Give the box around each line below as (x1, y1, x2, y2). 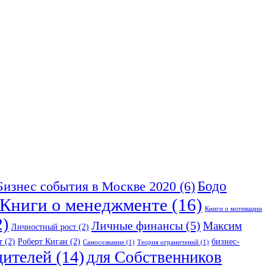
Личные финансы (91, 219, 183, 233)
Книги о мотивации (205, 205, 262, 213)
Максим (203, 219, 242, 233)
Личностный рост (11, 222, 76, 232)
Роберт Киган (18, 236, 68, 247)
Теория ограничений (137, 239, 199, 246)
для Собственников (87, 248, 222, 267)
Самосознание (83, 239, 124, 246)
